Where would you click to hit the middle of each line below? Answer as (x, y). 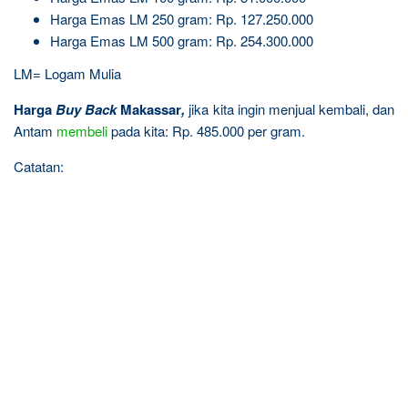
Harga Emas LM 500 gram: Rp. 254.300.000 (182, 41)
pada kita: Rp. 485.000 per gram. (206, 130)
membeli (82, 130)
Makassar (151, 109)
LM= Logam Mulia (67, 73)
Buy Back (88, 109)
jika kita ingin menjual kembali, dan (290, 108)
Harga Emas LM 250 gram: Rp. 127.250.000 (182, 19)
